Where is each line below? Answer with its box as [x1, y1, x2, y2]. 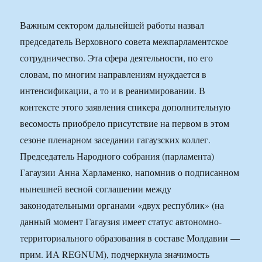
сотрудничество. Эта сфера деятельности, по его [20, 51, 213, 64]
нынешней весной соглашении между [20, 182, 172, 195]
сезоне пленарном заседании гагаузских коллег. [20, 133, 211, 146]
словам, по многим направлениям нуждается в [20, 68, 207, 81]
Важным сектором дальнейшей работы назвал [20, 19, 205, 32]
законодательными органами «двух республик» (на [20, 199, 225, 212]
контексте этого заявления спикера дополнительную [20, 101, 231, 113]
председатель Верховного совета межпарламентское [20, 35, 229, 48]
